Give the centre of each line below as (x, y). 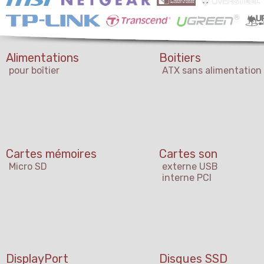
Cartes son (188, 154)
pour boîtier (34, 71)
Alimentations (42, 58)
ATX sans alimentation (212, 71)
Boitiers (180, 58)
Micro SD (28, 167)
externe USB (190, 167)
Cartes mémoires (51, 154)
